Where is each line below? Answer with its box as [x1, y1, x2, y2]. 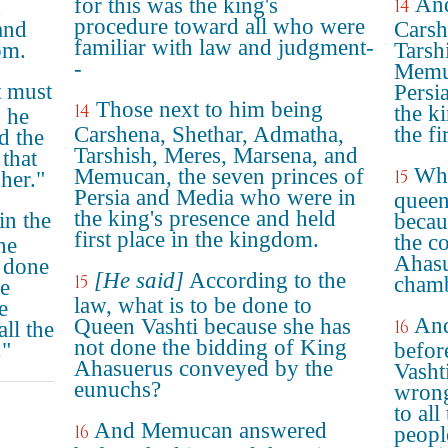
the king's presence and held [74, 206, 336, 231]
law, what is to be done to [74, 293, 312, 318]
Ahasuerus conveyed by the [74, 356, 333, 381]
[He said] [94, 268, 184, 293]
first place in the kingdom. [74, 227, 319, 252]
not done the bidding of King [74, 335, 347, 360]
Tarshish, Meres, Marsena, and [74, 143, 358, 168]
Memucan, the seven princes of [74, 164, 364, 189]
